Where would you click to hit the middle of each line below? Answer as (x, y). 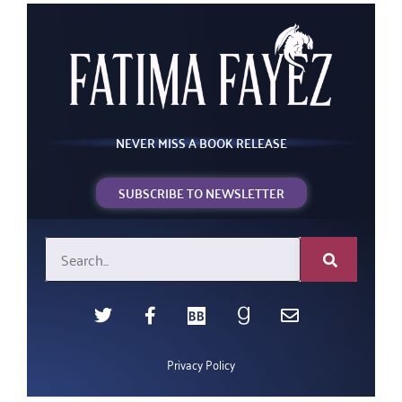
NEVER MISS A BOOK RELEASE (201, 143)
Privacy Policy (201, 364)
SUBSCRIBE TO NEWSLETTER (201, 193)
